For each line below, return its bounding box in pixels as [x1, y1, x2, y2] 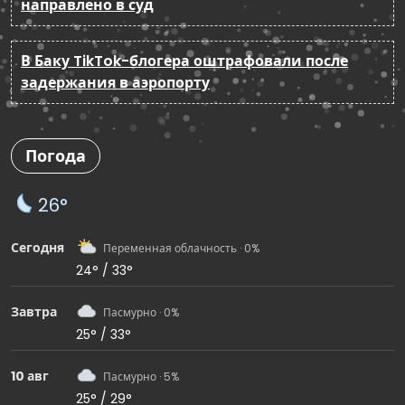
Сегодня [11, 238, 64, 257]
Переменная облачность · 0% [103, 240, 259, 256]
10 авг [11, 366, 49, 385]
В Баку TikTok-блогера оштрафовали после [21, 51, 348, 72]
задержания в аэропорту [21, 72, 210, 94]
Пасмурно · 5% [103, 368, 179, 384]
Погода [25, 145, 86, 168]
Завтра [11, 302, 57, 321]
